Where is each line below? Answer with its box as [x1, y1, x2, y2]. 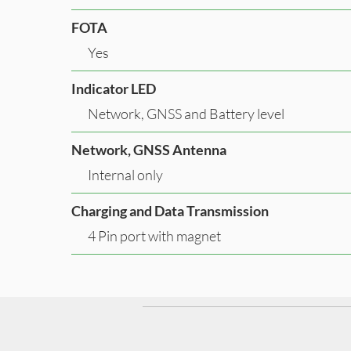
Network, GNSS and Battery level [88, 104, 284, 122]
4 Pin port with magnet [88, 226, 221, 244]
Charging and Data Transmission [71, 201, 269, 219]
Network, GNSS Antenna [71, 140, 226, 158]
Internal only [88, 165, 163, 183]
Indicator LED [71, 79, 156, 97]
